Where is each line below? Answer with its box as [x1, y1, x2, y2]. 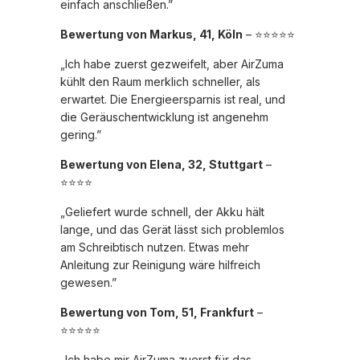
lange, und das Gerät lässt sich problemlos [60, 223, 284, 237]
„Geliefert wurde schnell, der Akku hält [60, 205, 264, 219]
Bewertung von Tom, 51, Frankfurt [60, 305, 254, 320]
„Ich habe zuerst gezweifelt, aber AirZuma [60, 57, 284, 72]
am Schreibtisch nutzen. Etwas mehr [60, 240, 249, 255]
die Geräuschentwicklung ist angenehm [60, 110, 268, 125]
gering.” [60, 128, 101, 142]
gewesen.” [60, 276, 117, 290]
